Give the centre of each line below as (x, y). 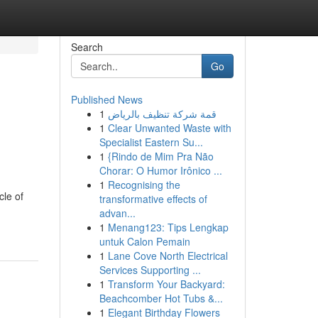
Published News (106, 99)
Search (87, 47)
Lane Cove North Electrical (168, 256)
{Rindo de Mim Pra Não (160, 156)
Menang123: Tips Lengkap (168, 227)
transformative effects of (153, 199)
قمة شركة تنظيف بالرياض (162, 114)
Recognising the (144, 185)
